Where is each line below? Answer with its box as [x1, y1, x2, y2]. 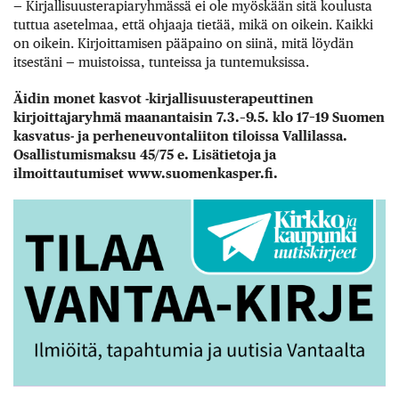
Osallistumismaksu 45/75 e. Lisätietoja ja [13, 146, 276, 162]
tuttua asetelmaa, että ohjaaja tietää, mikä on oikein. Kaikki [13, 17, 373, 33]
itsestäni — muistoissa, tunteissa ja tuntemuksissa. [13, 54, 309, 70]
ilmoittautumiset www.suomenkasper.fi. [13, 165, 278, 181]
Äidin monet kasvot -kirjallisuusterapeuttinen [13, 90, 313, 106]
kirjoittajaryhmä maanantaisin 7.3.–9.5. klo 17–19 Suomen [13, 109, 385, 125]
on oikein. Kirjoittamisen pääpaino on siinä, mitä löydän [13, 36, 354, 52]
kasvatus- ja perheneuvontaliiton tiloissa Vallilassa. [13, 127, 347, 143]
